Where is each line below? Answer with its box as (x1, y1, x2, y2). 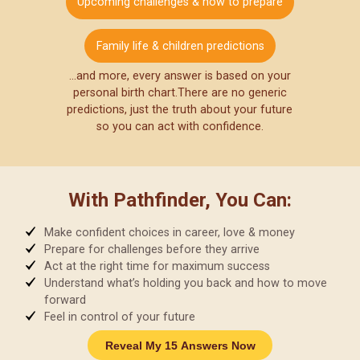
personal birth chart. (72, 86, 178, 100)
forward (43, 292, 86, 307)
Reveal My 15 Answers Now (104, 338, 256, 352)
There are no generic (177, 86, 287, 100)
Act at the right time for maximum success (43, 259, 270, 273)
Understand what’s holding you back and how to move (43, 276, 327, 290)
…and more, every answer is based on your (68, 69, 291, 84)
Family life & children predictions (96, 39, 264, 53)
